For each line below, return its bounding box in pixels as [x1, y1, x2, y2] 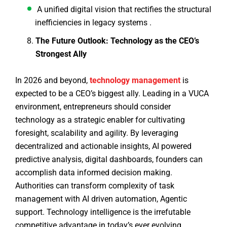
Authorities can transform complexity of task [15, 181, 174, 191]
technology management [90, 75, 180, 86]
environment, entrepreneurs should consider [15, 102, 171, 112]
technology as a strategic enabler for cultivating [15, 115, 185, 125]
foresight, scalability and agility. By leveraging [15, 128, 178, 138]
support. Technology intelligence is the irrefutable [15, 207, 191, 217]
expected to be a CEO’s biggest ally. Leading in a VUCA [15, 89, 209, 99]
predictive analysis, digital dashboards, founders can [15, 155, 203, 165]
